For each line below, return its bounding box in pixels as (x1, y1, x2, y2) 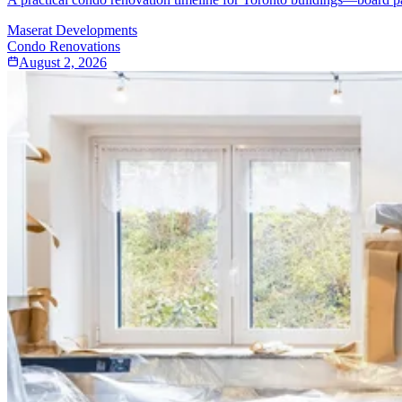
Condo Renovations (7, 38, 120, 54)
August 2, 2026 (19, 54, 107, 70)
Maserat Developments (7, 22, 137, 38)
